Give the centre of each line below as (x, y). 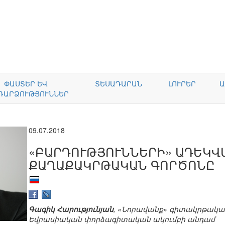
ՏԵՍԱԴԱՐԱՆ (119, 83)
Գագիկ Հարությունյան (71, 209)
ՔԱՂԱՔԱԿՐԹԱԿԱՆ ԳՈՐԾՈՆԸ (122, 164)
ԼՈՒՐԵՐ (182, 83)
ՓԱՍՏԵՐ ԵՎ (26, 83)
